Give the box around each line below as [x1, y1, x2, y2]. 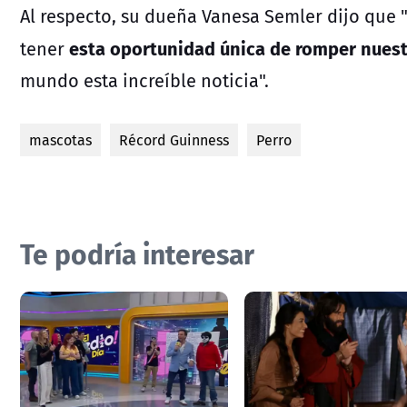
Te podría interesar [20, 231, 254, 274]
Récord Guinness [119, 128, 229, 151]
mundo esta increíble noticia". [20, 66, 269, 94]
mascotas [29, 128, 92, 151]
